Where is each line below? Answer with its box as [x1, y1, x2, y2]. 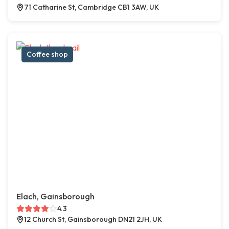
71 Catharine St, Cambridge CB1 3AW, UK [24, 3, 159, 12]
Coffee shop [27, 50, 68, 59]
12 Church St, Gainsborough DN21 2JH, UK [24, 215, 162, 224]
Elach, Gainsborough [16, 191, 95, 202]
